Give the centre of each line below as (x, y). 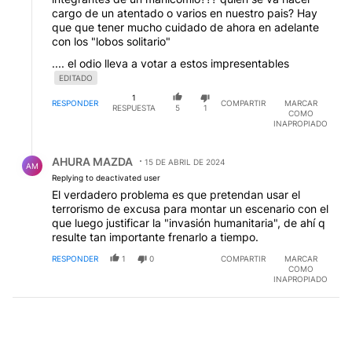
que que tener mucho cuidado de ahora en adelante (185, 27)
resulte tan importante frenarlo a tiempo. (155, 236)
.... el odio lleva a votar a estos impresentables (170, 64)
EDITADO (76, 78)
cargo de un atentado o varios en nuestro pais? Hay (185, 13)
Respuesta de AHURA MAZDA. (103, 149)
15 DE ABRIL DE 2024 (185, 161)
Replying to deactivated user (106, 177)
